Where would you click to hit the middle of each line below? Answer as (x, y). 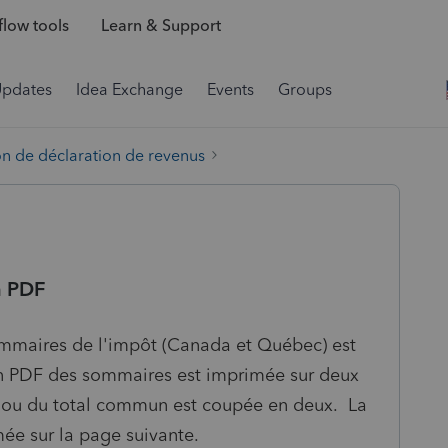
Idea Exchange (129, 89)
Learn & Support (160, 26)
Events (230, 89)
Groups (305, 89)
